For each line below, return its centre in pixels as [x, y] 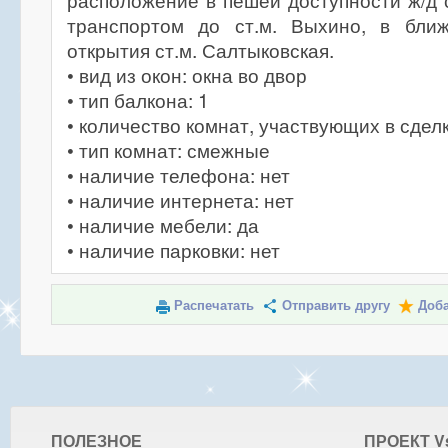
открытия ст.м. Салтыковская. [200, 50]
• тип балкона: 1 [138, 100]
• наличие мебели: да [163, 225]
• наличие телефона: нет [178, 175]
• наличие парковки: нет [173, 250]
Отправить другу [335, 305]
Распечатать [213, 305]
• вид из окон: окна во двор [187, 75]
